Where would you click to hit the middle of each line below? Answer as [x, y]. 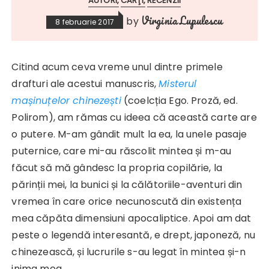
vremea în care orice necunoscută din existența [127, 202]
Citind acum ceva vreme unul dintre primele [117, 67]
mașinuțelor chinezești [66, 101]
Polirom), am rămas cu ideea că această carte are [134, 118]
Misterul [178, 84]
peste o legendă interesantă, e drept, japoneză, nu [133, 235]
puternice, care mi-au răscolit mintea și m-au [122, 151]
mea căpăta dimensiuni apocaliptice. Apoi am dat [131, 219]
